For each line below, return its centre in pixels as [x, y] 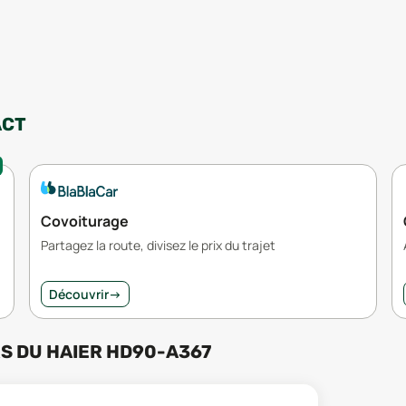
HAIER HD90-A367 [129, 351]
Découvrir [79, 294]
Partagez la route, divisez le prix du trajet [158, 245]
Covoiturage [85, 221]
